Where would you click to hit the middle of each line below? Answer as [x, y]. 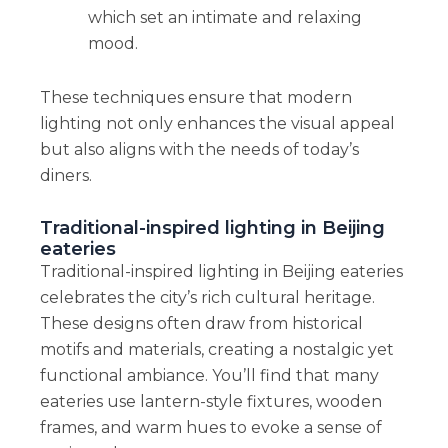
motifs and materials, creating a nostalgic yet [216, 349]
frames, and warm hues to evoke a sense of [210, 427]
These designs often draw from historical [201, 323]
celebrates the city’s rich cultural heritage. [207, 297]
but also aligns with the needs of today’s [199, 149]
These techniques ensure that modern [195, 97]
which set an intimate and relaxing [224, 17]
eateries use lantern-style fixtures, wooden [210, 401]
